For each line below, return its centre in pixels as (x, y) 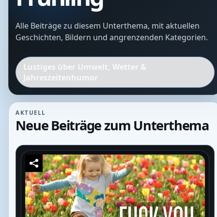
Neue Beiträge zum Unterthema (112, 125)
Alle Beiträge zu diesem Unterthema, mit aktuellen (108, 26)
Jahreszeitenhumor (60, 78)
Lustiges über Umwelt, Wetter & (85, 67)
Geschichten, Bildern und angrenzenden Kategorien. (112, 38)
